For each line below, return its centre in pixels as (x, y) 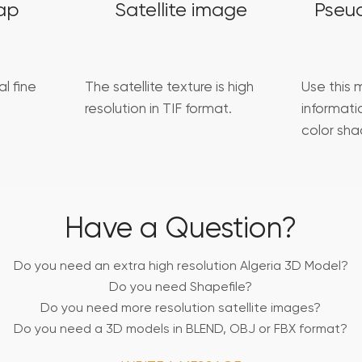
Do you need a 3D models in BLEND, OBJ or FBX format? (181, 330)
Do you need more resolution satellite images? (181, 309)
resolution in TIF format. (158, 110)
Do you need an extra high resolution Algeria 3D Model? (181, 267)
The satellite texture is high (169, 88)
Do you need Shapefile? (181, 288)
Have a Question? (181, 230)
